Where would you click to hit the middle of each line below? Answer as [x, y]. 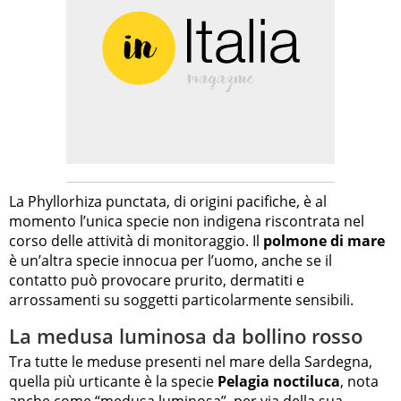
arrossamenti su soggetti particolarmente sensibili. [181, 299]
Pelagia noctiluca [279, 382]
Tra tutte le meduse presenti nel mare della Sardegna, [191, 362]
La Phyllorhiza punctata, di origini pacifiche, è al [168, 201]
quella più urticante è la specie [113, 382]
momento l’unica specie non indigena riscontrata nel [187, 221]
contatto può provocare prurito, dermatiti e [157, 280]
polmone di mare [324, 240]
